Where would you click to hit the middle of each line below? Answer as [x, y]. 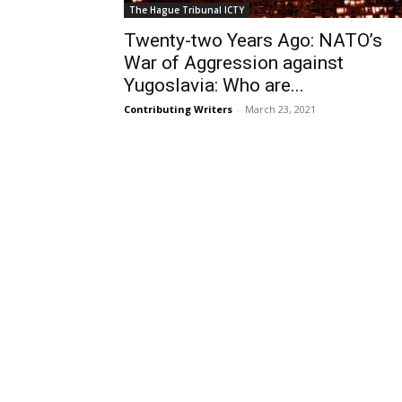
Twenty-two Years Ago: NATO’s [253, 40]
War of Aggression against [234, 63]
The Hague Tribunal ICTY [187, 10]
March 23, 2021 [280, 109]
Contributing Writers [178, 109]
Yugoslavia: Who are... [214, 85]
